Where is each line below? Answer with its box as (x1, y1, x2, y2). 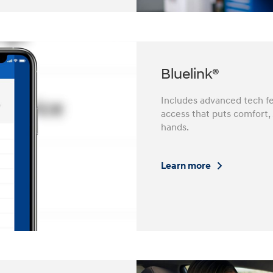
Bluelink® (161, 67, 219, 82)
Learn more (161, 159, 213, 172)
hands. (161, 121, 189, 133)
